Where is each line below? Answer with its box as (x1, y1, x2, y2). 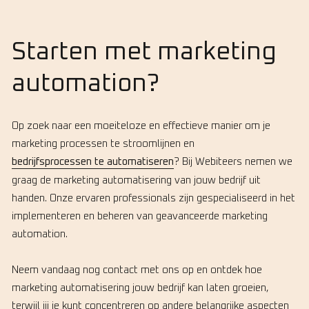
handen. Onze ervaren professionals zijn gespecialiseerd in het (12, 192, 295, 203)
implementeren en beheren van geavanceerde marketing (12, 210, 268, 221)
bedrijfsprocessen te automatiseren (12, 156, 174, 167)
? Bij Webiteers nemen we (174, 156, 292, 167)
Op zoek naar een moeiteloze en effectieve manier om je (12, 120, 270, 131)
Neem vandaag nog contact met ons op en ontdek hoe (12, 264, 262, 275)
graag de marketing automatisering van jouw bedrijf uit (12, 175, 261, 186)
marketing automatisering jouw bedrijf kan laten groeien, (12, 282, 269, 293)
